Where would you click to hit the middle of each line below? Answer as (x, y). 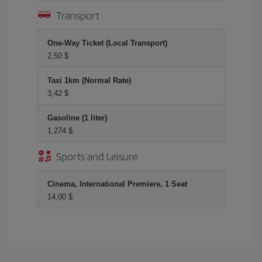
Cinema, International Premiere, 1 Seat (117, 184)
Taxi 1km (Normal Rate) (89, 80)
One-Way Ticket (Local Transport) (107, 43)
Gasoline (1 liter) (77, 118)
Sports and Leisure (97, 156)
